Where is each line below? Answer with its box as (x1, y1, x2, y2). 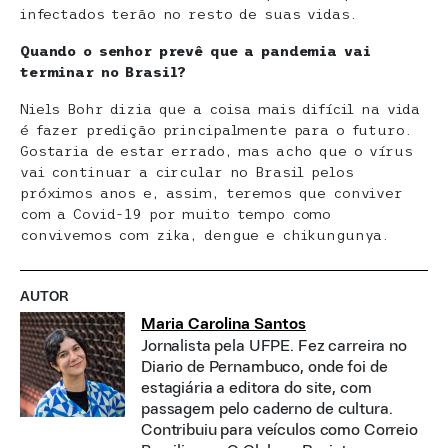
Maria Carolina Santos (141, 315, 306, 332)
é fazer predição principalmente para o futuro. (20, 121, 412, 138)
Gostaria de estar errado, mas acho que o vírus (20, 142, 413, 159)
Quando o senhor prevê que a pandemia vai (20, 42, 371, 59)
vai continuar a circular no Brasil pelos (20, 163, 354, 180)
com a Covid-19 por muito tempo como (20, 205, 332, 222)
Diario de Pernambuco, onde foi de (141, 358, 388, 375)
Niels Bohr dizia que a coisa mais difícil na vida (20, 100, 421, 117)
